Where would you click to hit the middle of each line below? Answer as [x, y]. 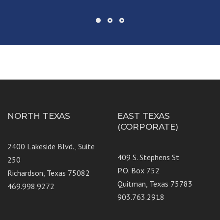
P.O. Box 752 [138, 170]
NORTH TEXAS [39, 116]
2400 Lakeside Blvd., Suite [51, 146]
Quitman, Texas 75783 [155, 183]
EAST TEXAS [144, 116]
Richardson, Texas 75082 [49, 173]
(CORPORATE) [148, 126]
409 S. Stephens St [148, 157]
